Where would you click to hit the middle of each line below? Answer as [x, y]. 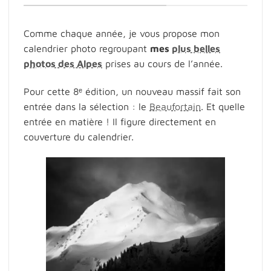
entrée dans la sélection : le [87, 106]
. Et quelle [223, 106]
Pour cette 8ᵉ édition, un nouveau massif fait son [132, 91]
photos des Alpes [63, 64]
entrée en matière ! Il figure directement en [120, 121]
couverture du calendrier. [79, 136]
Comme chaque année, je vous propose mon [122, 34]
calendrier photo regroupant [87, 49]
